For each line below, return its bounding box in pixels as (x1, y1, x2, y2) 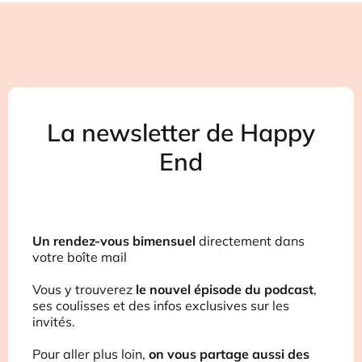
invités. (32, 314, 75, 330)
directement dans (196, 233, 305, 250)
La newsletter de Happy (47, 117, 315, 149)
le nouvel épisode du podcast (136, 281, 314, 298)
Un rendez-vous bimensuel (32, 233, 196, 250)
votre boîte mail (32, 249, 127, 266)
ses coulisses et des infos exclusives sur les (32, 297, 289, 314)
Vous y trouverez (32, 281, 136, 298)
